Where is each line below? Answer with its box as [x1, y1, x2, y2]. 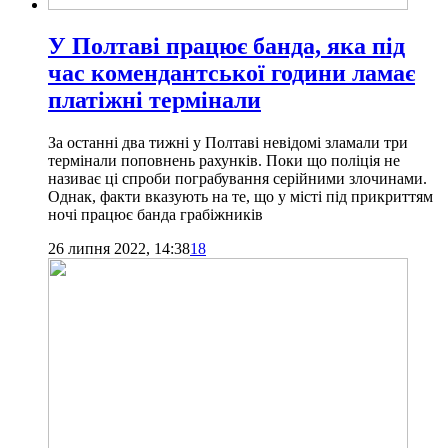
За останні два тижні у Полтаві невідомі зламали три [48, 134, 408, 152]
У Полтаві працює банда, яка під [48, 33, 405, 60]
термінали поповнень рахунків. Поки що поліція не [48, 152, 400, 170]
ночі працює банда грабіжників [48, 206, 263, 224]
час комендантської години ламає [48, 60, 415, 87]
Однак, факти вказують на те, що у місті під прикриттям [48, 188, 433, 206]
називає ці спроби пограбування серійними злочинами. [48, 170, 427, 188]
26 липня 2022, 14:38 [48, 240, 190, 258]
